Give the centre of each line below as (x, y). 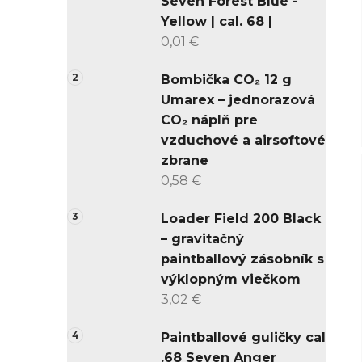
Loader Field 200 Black (241, 219)
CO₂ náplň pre (209, 120)
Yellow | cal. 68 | (217, 22)
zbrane (185, 161)
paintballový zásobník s (242, 259)
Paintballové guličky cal (243, 338)
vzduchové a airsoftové (243, 141)
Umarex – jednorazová (238, 100)
